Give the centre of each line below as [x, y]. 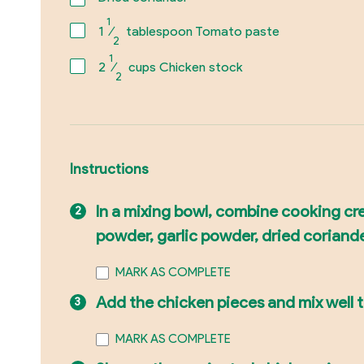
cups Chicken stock [184, 67]
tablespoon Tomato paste [201, 31]
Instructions [109, 168]
